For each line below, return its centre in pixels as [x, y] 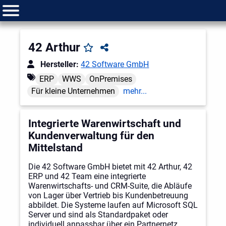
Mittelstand [55, 148]
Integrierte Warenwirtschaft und [105, 123]
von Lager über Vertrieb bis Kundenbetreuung [108, 195]
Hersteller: [60, 64]
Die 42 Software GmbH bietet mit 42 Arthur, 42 [110, 166]
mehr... [135, 91]
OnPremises [111, 79]
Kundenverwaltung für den [91, 135]
